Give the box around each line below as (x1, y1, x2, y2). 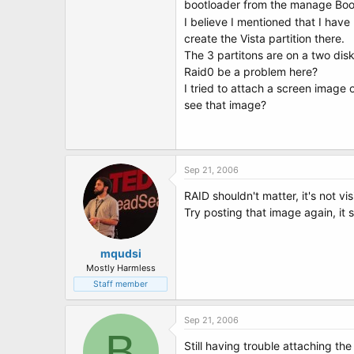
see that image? (184, 98, 266, 111)
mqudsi (100, 247, 141, 260)
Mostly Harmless (85, 262, 156, 273)
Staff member (93, 279, 148, 289)
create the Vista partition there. (184, 32, 345, 45)
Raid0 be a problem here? (184, 65, 318, 78)
